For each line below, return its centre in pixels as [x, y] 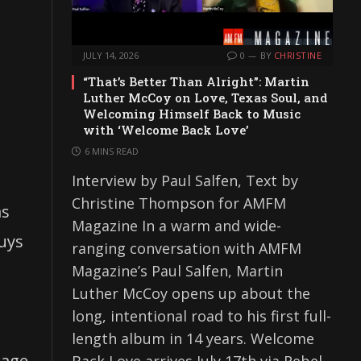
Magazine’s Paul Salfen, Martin [177, 271]
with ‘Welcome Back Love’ [166, 130]
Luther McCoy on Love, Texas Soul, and [205, 98]
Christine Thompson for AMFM [179, 203]
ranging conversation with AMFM [187, 249]
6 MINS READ [112, 151]
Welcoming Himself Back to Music [192, 114]
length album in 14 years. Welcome [193, 339]
